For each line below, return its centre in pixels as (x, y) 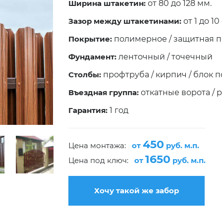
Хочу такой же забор (137, 191)
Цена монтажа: (100, 145)
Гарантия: (88, 110)
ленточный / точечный (166, 57)
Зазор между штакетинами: (125, 21)
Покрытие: (90, 39)
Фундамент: (93, 57)
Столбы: (85, 75)
